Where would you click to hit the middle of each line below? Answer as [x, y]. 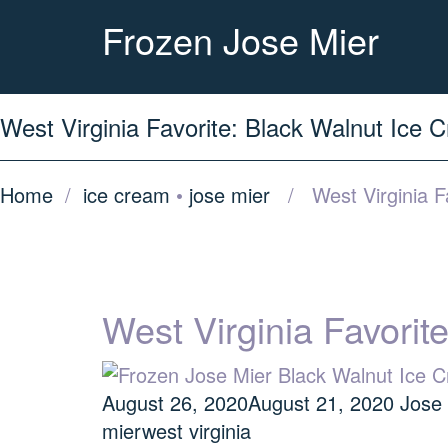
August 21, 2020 [321, 402]
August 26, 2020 [175, 402]
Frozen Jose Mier [240, 39]
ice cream [126, 194]
